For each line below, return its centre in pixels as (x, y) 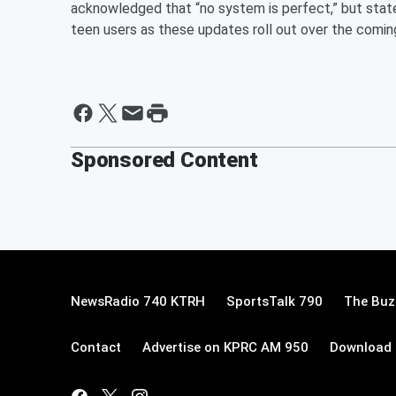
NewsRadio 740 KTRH (138, 301)
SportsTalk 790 (274, 301)
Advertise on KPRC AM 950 (225, 347)
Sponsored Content (164, 160)
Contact (96, 347)
